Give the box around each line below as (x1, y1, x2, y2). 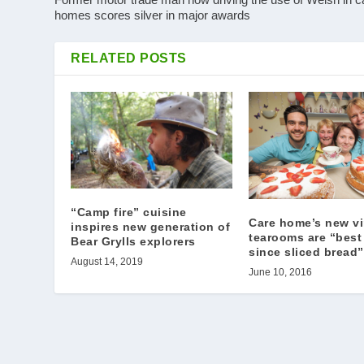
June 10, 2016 (249, 266, 312, 278)
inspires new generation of (71, 219, 231, 233)
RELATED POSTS (71, 50, 187, 65)
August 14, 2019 (71, 255, 144, 267)
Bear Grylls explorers (71, 234, 196, 248)
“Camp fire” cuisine (71, 205, 187, 219)
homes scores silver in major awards (54, 7, 251, 22)
